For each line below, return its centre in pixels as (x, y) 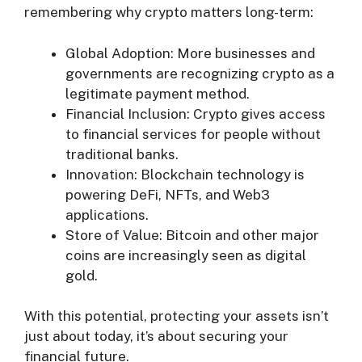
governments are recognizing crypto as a (200, 73)
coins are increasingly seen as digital (186, 255)
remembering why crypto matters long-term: (169, 13)
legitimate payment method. (158, 93)
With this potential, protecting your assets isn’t (177, 316)
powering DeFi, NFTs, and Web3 (168, 194)
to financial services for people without (193, 134)
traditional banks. (122, 154)
